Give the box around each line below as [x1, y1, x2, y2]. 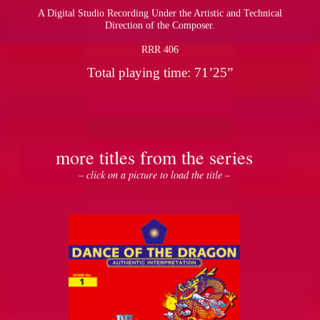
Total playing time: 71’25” [87, 65, 233, 81]
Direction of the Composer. [105, 19, 215, 31]
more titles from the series [56, 145, 254, 170]
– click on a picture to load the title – [79, 168, 231, 182]
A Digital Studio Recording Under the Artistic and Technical [38, 7, 282, 19]
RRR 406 [141, 44, 179, 56]
